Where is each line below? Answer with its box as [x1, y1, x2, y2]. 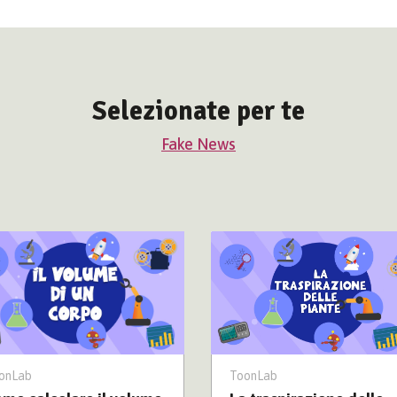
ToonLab [230, 368, 278, 383]
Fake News [161, 135, 236, 153]
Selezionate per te [92, 95, 305, 128]
